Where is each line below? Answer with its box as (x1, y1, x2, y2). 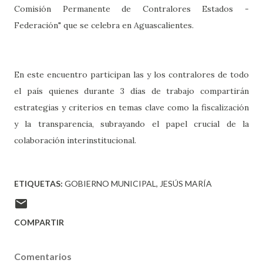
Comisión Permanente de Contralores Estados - (14, 4, 249, 15)
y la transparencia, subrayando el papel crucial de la (14, 119, 249, 130)
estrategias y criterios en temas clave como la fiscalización (14, 102, 249, 113)
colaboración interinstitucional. (14, 135, 139, 146)
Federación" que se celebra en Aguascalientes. (14, 20, 194, 31)
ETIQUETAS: (14, 178, 63, 189)
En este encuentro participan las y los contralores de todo (14, 69, 249, 80)
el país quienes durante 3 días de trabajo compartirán (14, 86, 249, 97)
